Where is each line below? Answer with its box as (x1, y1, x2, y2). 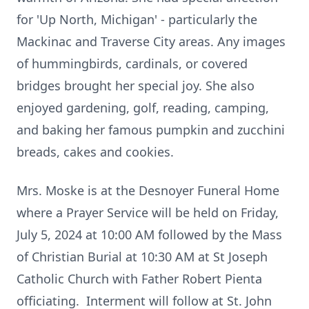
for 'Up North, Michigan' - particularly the (17, 11, 257, 28)
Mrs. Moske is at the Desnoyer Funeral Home (17, 182, 279, 199)
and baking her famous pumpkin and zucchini (17, 121, 285, 138)
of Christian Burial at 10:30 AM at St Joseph (17, 248, 268, 265)
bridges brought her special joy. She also (17, 77, 255, 94)
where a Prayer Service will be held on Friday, (17, 204, 279, 221)
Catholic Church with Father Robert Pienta (17, 270, 262, 287)
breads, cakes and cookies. (17, 143, 174, 160)
